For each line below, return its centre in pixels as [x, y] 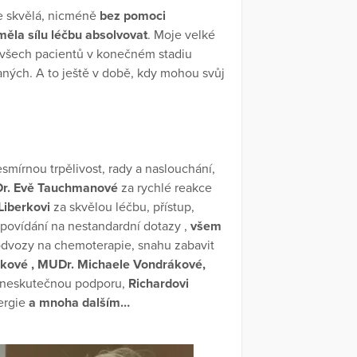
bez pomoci [133, 16]
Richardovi [159, 284]
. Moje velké [181, 35]
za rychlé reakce [167, 188]
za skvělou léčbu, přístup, [124, 208]
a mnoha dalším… [79, 303]
